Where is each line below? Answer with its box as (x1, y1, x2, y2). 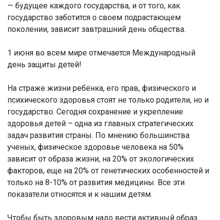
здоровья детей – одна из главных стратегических (7, 119, 193, 128)
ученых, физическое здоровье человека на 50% (7, 142, 184, 152)
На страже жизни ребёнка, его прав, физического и (7, 83, 196, 93)
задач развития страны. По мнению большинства (7, 131, 190, 140)
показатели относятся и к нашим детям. (7, 190, 152, 199)
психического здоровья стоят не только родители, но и (7, 95, 209, 105)
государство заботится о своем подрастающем (7, 13, 181, 22)
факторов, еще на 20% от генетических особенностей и (7, 166, 209, 175)
